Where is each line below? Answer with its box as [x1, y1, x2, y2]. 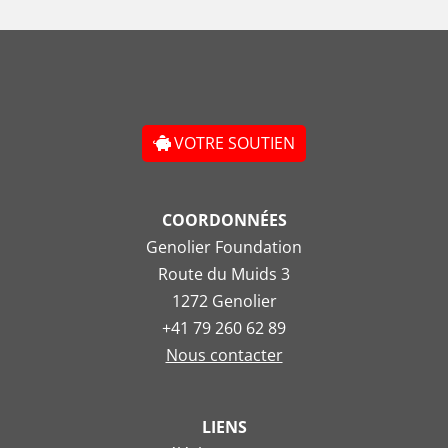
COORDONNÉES [161, 208, 287, 231]
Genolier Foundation [146, 235, 302, 258]
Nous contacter [165, 343, 283, 366]
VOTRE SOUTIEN [173, 131, 295, 154]
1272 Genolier [171, 289, 277, 312]
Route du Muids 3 [158, 262, 290, 285]
